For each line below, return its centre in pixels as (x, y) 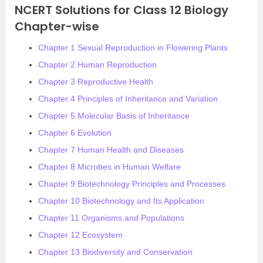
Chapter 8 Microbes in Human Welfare (109, 167)
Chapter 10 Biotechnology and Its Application (121, 201)
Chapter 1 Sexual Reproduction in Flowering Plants (133, 48)
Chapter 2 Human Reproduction (97, 65)
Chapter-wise (57, 26)
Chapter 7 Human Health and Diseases (111, 150)
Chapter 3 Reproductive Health (96, 82)
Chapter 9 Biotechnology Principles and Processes (132, 184)
